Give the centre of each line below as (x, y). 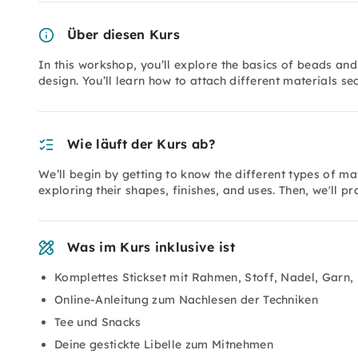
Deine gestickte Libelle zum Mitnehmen (164, 344)
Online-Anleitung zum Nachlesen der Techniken (187, 300)
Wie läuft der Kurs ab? (141, 144)
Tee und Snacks (98, 322)
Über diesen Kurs (124, 34)
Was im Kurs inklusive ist (151, 247)
